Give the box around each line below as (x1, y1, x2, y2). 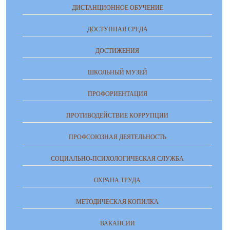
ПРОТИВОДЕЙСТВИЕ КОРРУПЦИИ (66, 112, 168, 119)
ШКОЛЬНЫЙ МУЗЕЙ (87, 69, 147, 76)
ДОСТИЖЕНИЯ (95, 47, 139, 54)
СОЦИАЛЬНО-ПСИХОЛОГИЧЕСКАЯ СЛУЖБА (51, 155, 184, 162)
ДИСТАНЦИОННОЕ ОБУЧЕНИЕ (71, 4, 163, 11)
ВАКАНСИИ (100, 220, 135, 227)
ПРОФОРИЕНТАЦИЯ (87, 90, 147, 98)
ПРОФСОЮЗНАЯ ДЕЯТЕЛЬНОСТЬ (68, 133, 166, 141)
